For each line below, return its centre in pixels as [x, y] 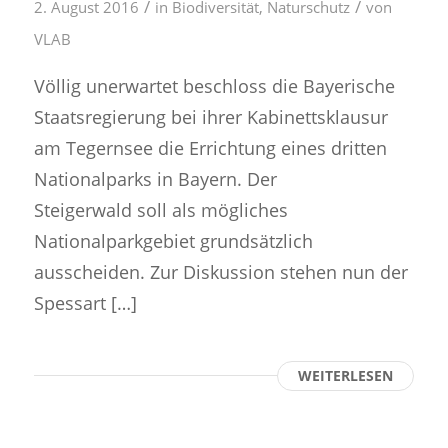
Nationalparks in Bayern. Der [155, 179]
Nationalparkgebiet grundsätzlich [173, 241]
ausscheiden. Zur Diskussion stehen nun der [220, 272]
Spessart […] [85, 303]
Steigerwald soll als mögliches [160, 210]
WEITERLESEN [346, 376]
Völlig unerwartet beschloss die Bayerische [214, 86]
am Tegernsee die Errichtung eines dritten [210, 148]
